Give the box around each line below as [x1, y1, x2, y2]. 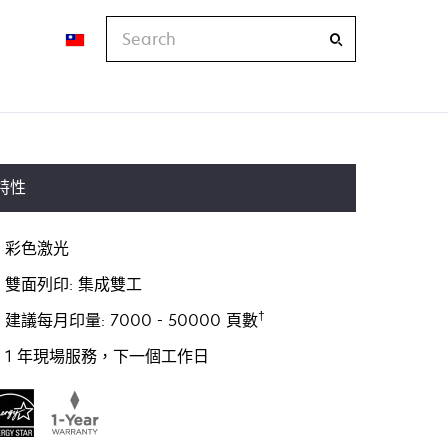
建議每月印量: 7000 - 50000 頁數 [5, 309, 259, 331]
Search [105, 16, 161, 38]
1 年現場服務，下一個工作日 [5, 345, 210, 367]
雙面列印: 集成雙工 [5, 273, 143, 295]
